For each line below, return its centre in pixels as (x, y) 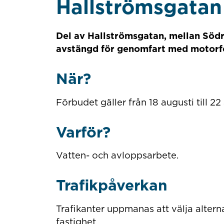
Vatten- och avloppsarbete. (118, 155)
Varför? (85, 132)
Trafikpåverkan (111, 185)
